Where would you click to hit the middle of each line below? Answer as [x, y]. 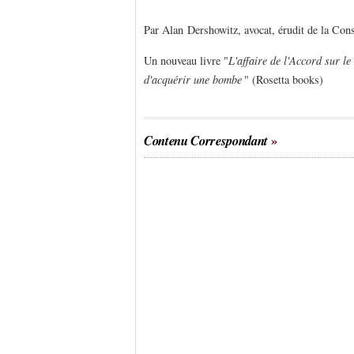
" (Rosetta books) [284, 80]
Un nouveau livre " [186, 61]
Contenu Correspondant [206, 141]
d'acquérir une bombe [193, 80]
